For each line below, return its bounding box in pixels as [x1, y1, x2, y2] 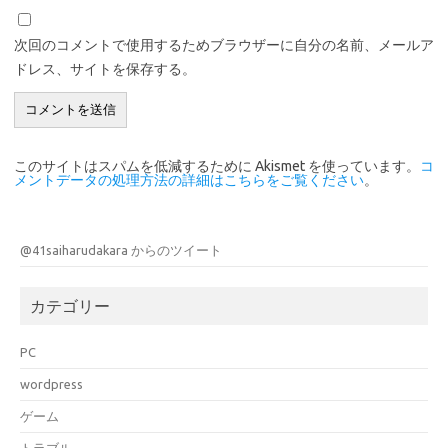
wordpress [20, 376, 83, 391]
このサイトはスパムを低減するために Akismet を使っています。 [14, 157, 420, 174]
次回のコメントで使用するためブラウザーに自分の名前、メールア [14, 36, 434, 53]
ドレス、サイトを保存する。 [14, 60, 196, 77]
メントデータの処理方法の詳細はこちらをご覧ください [14, 171, 364, 188]
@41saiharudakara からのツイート [20, 242, 222, 257]
